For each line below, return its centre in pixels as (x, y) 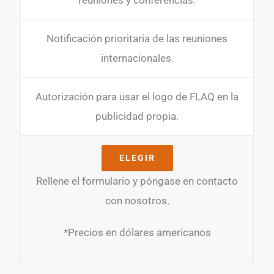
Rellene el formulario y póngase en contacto (137, 181)
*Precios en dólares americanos (137, 232)
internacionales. (137, 58)
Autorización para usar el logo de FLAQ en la (137, 97)
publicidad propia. (137, 116)
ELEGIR (137, 158)
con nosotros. (137, 201)
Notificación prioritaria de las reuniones (137, 39)
